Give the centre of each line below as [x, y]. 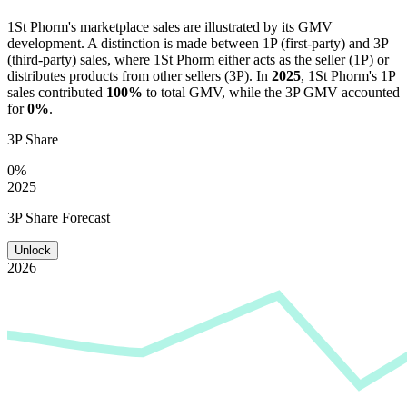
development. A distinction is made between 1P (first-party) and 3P [198, 43]
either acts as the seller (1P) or [302, 59]
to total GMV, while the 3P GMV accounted [271, 92]
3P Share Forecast [59, 217]
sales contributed [57, 92]
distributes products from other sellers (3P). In [139, 75]
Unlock [33, 250]
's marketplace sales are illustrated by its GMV [200, 26]
